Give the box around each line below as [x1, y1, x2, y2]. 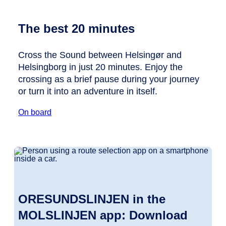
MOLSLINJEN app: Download [18, 208, 188, 222]
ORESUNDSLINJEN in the [18, 192, 165, 206]
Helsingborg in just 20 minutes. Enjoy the [18, 62, 183, 72]
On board [18, 107, 51, 117]
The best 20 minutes [18, 21, 135, 35]
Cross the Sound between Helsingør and [18, 49, 182, 60]
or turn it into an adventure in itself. [18, 86, 157, 96]
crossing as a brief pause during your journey [18, 74, 199, 84]
